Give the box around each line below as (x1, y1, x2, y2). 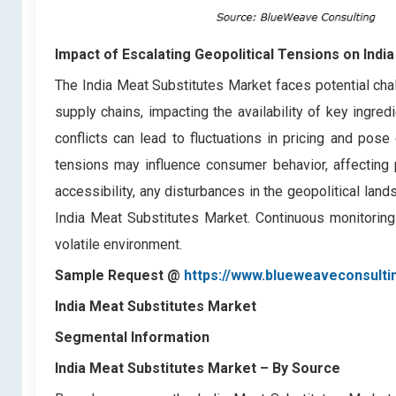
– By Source (256, 360, 340, 377)
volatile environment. (55, 236, 182, 253)
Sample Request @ (55, 267, 184, 284)
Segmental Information (55, 329, 213, 346)
